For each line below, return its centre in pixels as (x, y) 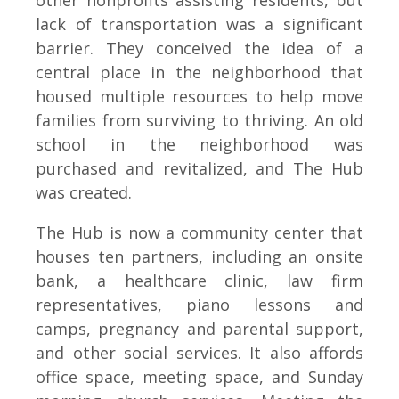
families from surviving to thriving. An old (199, 120)
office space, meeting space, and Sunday (199, 377)
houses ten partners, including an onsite (199, 256)
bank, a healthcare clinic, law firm (199, 281)
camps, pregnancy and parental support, (199, 329)
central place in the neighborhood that (199, 72)
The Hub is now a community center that (199, 232)
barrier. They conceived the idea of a (199, 48)
